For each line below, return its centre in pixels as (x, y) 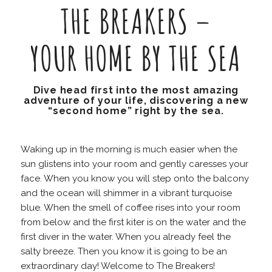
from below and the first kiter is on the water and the (133, 223)
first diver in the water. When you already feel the (125, 237)
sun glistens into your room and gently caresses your (134, 164)
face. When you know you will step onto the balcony (134, 179)
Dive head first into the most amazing (136, 90)
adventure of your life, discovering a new (136, 101)
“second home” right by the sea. (136, 111)
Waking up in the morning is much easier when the (129, 150)
